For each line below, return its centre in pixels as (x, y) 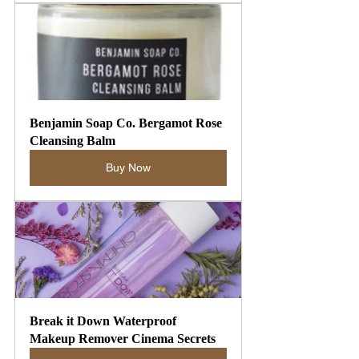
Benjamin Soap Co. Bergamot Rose (127, 123)
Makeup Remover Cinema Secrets (123, 339)
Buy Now (128, 168)
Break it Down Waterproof (105, 321)
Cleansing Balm (73, 141)
